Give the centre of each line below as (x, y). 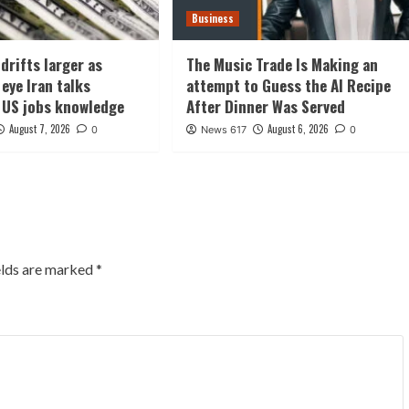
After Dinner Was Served (265, 107)
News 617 (223, 130)
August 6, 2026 (298, 129)
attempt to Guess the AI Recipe (288, 86)
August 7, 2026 (40, 129)
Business (212, 19)
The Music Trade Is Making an (282, 65)
